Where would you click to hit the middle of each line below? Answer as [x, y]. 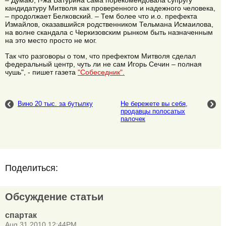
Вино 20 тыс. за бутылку [55, 104]
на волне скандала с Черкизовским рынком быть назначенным [109, 33]
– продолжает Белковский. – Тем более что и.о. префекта [101, 16]
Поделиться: [32, 168]
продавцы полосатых [153, 111]
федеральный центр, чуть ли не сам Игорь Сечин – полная [103, 64]
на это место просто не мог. [51, 41]
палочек [133, 119]
